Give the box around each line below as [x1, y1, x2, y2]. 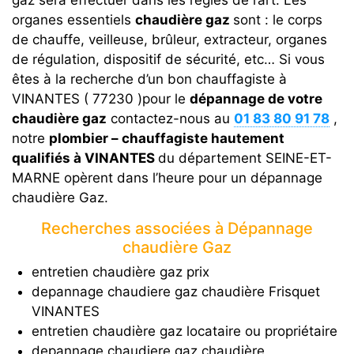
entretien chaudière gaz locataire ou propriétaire [31, 323, 337, 339]
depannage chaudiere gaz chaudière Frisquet [31, 284, 320, 299]
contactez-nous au [107, 111, 234, 126]
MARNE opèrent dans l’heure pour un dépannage [12, 170, 322, 186]
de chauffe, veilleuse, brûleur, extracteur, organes [12, 32, 327, 47]
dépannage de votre [190, 91, 322, 107]
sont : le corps [233, 12, 322, 28]
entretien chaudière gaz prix [31, 264, 209, 280]
